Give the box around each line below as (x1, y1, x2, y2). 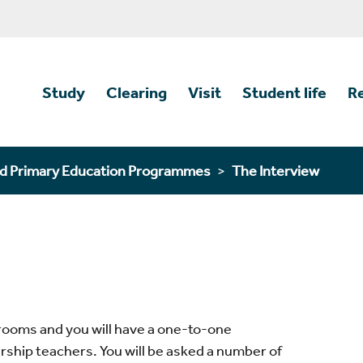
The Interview (232, 161, 319, 180)
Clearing (106, 82, 167, 102)
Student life (242, 82, 327, 102)
